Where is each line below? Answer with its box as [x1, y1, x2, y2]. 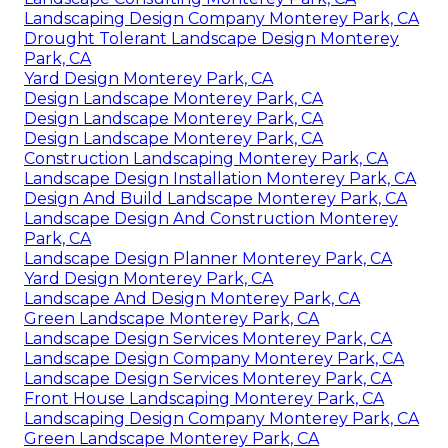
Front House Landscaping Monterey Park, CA [24, 388, 384, 408]
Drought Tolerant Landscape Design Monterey [24, 28, 399, 48]
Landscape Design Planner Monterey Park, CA [24, 248, 392, 268]
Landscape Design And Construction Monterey [24, 208, 398, 228]
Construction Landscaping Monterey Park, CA [24, 148, 388, 168]
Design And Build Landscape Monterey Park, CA [24, 188, 407, 208]
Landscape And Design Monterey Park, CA [24, 288, 360, 308]
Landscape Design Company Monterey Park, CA [24, 348, 404, 368]
